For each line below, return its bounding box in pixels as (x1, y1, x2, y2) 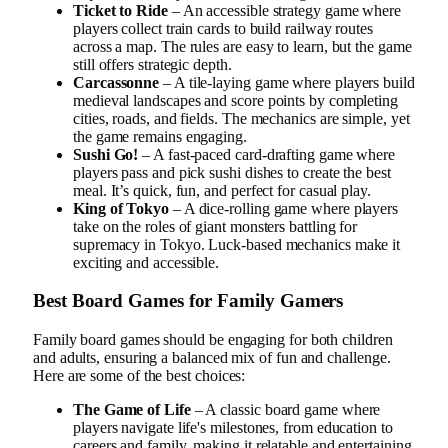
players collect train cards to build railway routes (73, 19, 373, 37)
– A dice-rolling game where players (168, 199, 399, 217)
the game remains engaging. (73, 127, 247, 145)
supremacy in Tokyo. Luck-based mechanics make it (73, 235, 401, 253)
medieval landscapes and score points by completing (73, 91, 399, 109)
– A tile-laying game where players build (159, 73, 415, 91)
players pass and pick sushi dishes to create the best (73, 163, 391, 181)
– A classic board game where (190, 401, 381, 419)
